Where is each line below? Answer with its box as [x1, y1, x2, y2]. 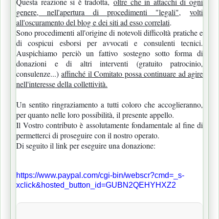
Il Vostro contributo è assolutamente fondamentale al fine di [16, 119, 203, 130]
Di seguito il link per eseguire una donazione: [16, 140, 155, 151]
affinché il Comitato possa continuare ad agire [61, 68, 203, 79]
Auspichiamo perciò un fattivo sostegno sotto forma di [16, 47, 203, 58]
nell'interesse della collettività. [16, 78, 108, 89]
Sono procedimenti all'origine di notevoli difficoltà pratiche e [16, 27, 203, 38]
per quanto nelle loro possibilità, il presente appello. [16, 109, 174, 120]
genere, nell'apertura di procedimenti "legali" [16, 6, 179, 17]
